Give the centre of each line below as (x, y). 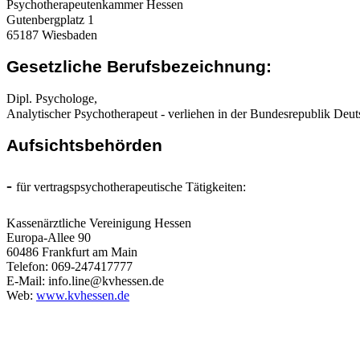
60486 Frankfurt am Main (72, 252)
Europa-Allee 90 (49, 238)
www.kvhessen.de (83, 296)
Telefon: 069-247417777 (70, 267)
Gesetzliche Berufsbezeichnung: (139, 66)
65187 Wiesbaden (52, 35)
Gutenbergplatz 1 (50, 19)
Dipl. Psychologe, (52, 99)
